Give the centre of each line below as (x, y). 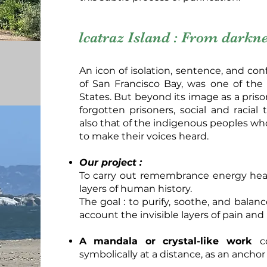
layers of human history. (136, 188)
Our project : (110, 162)
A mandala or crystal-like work (169, 241)
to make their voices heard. (144, 136)
